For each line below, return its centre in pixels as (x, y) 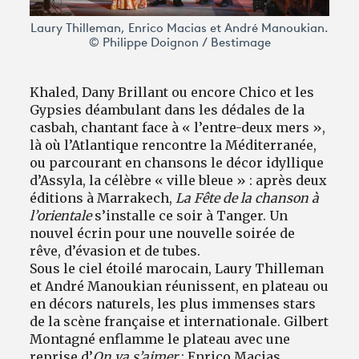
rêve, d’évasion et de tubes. (119, 251)
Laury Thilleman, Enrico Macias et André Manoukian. (179, 30)
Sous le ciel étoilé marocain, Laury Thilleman (177, 269)
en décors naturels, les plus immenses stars (173, 304)
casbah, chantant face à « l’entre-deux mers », (178, 128)
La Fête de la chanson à (248, 198)
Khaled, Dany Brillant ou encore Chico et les (172, 93)
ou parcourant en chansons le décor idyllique (177, 163)
